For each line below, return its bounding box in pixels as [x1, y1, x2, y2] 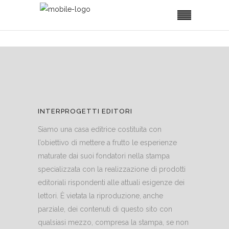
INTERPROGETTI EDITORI [38, 107, 132, 115]
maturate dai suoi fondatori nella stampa [38, 152, 170, 160]
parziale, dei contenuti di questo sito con [38, 205, 172, 213]
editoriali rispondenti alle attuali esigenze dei [38, 178, 185, 187]
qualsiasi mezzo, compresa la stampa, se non [38, 218, 189, 226]
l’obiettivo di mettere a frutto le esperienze [38, 139, 177, 147]
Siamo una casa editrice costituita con [38, 125, 162, 133]
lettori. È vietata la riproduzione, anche [38, 192, 163, 200]
